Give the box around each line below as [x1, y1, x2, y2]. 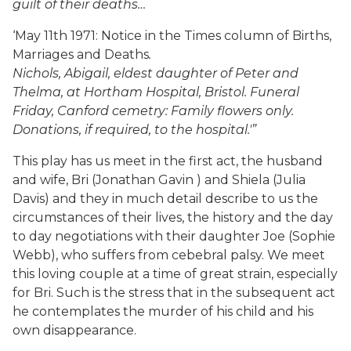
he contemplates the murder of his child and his [13, 304, 313, 319]
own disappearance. [13, 323, 136, 338]
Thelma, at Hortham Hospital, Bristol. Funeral [13, 85, 299, 100]
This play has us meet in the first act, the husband [13, 154, 323, 168]
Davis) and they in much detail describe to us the [13, 191, 318, 206]
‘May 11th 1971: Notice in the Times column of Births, [13, 28, 331, 43]
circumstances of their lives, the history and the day [13, 210, 333, 225]
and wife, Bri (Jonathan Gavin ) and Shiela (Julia [13, 172, 306, 187]
